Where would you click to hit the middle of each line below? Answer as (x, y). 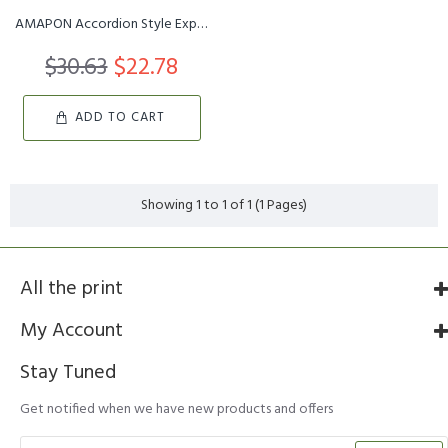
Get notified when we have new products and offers (176, 409)
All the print (71, 289)
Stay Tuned (68, 373)
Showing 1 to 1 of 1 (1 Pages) (224, 205)
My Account (71, 331)
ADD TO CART (120, 118)
